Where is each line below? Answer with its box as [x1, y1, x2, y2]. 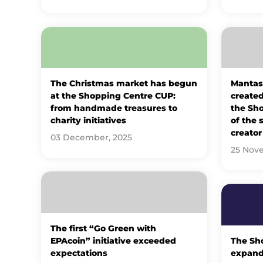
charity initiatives [50, 116, 126, 126]
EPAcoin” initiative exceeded [50, 235, 176, 245]
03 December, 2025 [50, 133, 132, 143]
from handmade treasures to [50, 103, 177, 113]
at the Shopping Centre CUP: [50, 91, 176, 101]
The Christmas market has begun [50, 79, 197, 89]
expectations [50, 248, 107, 258]
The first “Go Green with [50, 223, 156, 233]
